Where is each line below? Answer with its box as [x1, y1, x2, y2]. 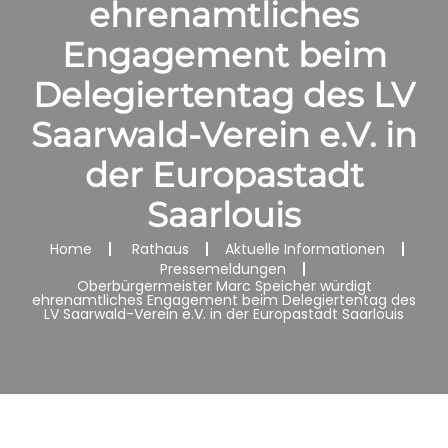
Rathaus [131, 239, 189, 259]
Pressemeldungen [160, 259, 286, 279]
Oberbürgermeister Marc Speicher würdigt [76, 276, 372, 296]
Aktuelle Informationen [224, 239, 385, 259]
